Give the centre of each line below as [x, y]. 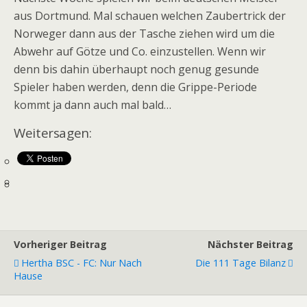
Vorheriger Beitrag [60, 244]
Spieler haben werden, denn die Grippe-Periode [135, 87]
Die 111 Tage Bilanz [241, 262]
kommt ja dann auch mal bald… [93, 105]
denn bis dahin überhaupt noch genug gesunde [136, 69]
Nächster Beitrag [250, 244]
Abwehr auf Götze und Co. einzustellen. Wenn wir [140, 51]
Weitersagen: [53, 133]
